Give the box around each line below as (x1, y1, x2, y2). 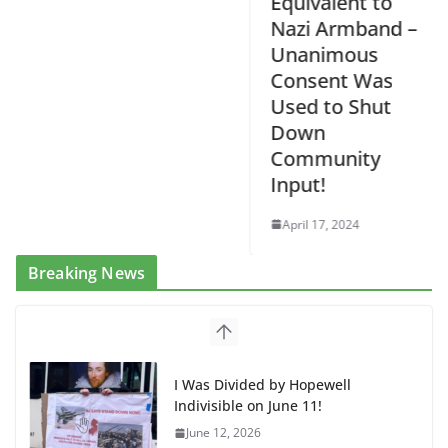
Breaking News (28, 261, 146, 284)
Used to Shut (254, 92, 375, 120)
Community (254, 144, 364, 172)
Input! (254, 170, 309, 198)
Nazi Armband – (254, 14, 401, 42)
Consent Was (254, 66, 377, 94)
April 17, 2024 (266, 215, 343, 233)
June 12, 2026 (186, 423, 261, 441)
